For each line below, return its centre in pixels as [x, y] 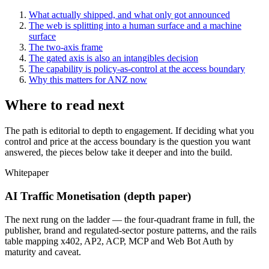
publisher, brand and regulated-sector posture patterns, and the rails [131, 230]
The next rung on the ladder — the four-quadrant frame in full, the [130, 219]
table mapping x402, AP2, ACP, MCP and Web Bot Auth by [119, 241]
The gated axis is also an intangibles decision [113, 58]
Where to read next [65, 105]
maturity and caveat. [43, 252]
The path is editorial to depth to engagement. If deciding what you [129, 131]
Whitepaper [27, 173]
